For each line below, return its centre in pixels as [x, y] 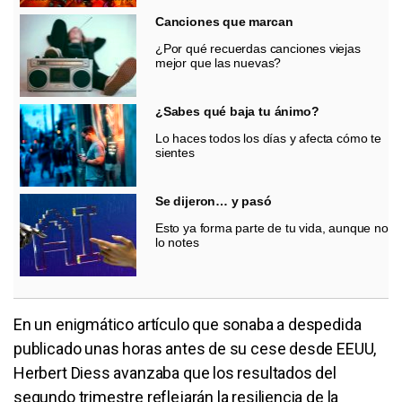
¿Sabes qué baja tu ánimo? [237, 111]
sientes [175, 152]
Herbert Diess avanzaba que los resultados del [175, 372]
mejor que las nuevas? [218, 62]
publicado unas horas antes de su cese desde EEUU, [195, 348]
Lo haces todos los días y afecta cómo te [268, 138]
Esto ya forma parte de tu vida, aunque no [272, 227]
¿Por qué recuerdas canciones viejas [258, 48]
